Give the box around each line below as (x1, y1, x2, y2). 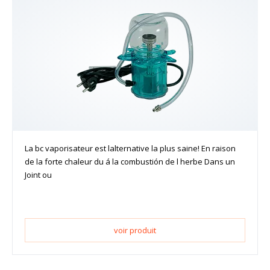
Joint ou (25, 169, 52, 181)
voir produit (114, 225, 156, 236)
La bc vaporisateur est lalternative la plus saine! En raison (25, 143, 236, 154)
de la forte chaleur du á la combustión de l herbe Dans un (25, 156, 235, 168)
